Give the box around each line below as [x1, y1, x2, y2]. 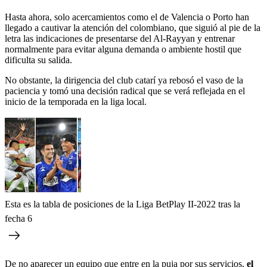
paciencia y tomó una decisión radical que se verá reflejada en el [5, 86, 245, 97]
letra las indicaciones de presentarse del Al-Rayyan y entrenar [5, 33, 235, 44]
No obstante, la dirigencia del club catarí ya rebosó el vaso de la [5, 75, 243, 86]
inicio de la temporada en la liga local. [5, 97, 147, 107]
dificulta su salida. [5, 55, 72, 66]
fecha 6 [5, 213, 32, 224]
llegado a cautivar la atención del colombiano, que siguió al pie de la [5, 23, 260, 33]
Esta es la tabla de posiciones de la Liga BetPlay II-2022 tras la [5, 199, 240, 210]
